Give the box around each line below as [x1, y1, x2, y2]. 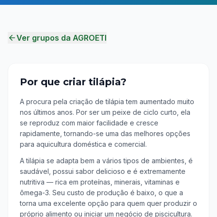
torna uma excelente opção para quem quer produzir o [20, 199, 197, 207]
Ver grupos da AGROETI [16, 33, 107, 43]
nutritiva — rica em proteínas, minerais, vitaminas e [20, 178, 180, 186]
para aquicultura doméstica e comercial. [20, 140, 147, 148]
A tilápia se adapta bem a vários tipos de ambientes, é [20, 156, 193, 165]
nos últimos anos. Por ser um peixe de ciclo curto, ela [20, 108, 190, 116]
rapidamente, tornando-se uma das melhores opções [20, 129, 190, 138]
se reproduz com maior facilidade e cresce [20, 119, 158, 127]
